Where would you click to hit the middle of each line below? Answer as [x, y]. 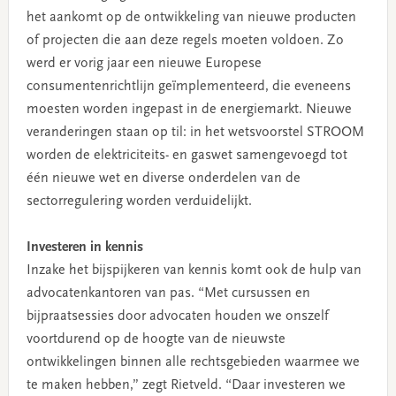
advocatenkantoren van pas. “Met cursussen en [168, 293]
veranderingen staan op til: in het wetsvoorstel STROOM [195, 132]
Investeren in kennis [84, 247]
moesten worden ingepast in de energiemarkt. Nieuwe [189, 109]
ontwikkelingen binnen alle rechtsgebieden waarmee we [193, 362]
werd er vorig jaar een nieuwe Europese [144, 63]
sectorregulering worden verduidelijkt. [139, 201]
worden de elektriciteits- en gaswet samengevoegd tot [187, 155]
